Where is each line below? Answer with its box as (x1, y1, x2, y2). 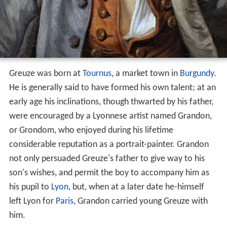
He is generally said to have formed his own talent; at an (9, 83, 216, 93)
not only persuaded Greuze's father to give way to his (9, 154, 205, 164)
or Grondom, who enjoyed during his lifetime (9, 126, 173, 136)
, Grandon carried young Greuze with (73, 197, 208, 207)
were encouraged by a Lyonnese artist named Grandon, (9, 111, 212, 122)
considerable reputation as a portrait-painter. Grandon (9, 140, 209, 150)
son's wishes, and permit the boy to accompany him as (9, 168, 209, 178)
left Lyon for (9, 197, 56, 207)
